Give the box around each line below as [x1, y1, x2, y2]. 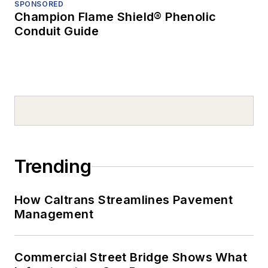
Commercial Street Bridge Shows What [14, 250, 247, 265]
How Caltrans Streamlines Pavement [14, 193, 233, 208]
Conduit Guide [14, 24, 99, 39]
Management [14, 207, 93, 222]
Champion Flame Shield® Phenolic [14, 10, 217, 25]
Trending [14, 156, 92, 178]
